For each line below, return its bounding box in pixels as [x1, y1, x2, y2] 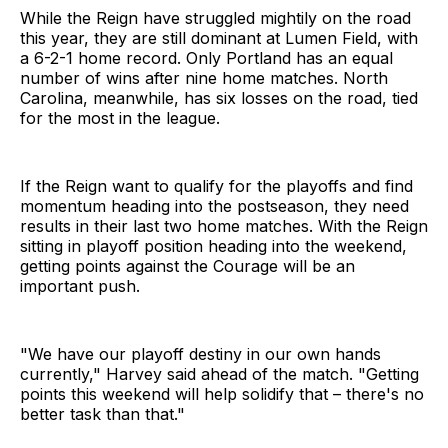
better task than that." [20, 404, 185, 425]
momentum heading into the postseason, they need [20, 196, 409, 217]
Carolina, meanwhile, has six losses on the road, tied [20, 88, 418, 109]
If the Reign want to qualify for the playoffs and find [20, 176, 413, 197]
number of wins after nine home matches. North [20, 68, 388, 89]
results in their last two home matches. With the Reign [20, 216, 428, 237]
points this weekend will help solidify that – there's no [20, 384, 424, 405]
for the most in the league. [20, 108, 220, 129]
